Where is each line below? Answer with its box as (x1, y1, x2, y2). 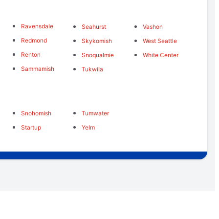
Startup (21, 123, 41, 131)
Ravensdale (21, 22, 53, 30)
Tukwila (82, 65, 104, 73)
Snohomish (21, 109, 51, 117)
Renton (21, 51, 41, 59)
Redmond (21, 37, 47, 44)
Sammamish (21, 65, 54, 73)
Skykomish (82, 37, 112, 44)
